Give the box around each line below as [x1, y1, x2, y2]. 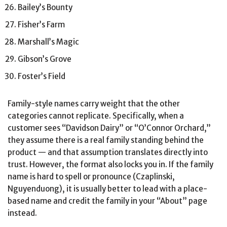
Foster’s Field [18, 71, 65, 82]
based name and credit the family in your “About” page [8, 196, 207, 206]
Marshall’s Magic [18, 37, 79, 47]
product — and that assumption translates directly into [8, 147, 208, 158]
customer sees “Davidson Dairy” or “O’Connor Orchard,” [8, 123, 211, 133]
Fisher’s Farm [18, 20, 65, 30]
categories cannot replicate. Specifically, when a [8, 111, 184, 121]
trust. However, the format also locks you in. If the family [8, 160, 213, 170]
